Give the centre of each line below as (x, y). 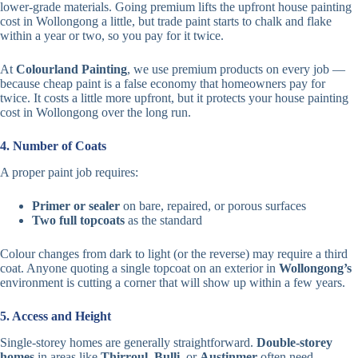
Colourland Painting (72, 70)
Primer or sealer (76, 205)
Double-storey (294, 342)
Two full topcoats (78, 220)
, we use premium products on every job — (236, 70)
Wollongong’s (315, 268)
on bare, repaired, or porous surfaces (213, 205)
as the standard (163, 220)
